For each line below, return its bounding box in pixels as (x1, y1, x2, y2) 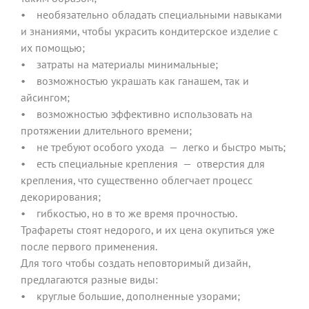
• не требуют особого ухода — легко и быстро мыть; (21, 139, 286, 154)
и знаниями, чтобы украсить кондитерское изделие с (21, 23, 278, 38)
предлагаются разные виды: (21, 272, 158, 286)
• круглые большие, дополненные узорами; (21, 288, 240, 303)
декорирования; (21, 189, 101, 203)
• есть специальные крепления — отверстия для (21, 156, 265, 170)
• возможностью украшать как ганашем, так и (21, 73, 249, 88)
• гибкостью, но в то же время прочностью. (21, 206, 237, 220)
